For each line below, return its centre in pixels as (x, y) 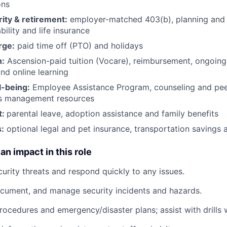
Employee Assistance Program (90, 87)
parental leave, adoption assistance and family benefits (112, 113)
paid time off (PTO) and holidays (79, 45)
